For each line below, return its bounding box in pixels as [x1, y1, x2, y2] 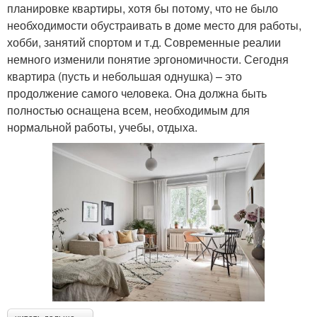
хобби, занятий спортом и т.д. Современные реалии [7, 33, 281, 50]
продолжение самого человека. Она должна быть [7, 84, 267, 101]
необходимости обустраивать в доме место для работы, [7, 16, 301, 33]
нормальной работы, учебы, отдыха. [7, 118, 197, 135]
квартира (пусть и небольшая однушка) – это [7, 67, 242, 84]
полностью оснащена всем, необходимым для [7, 101, 250, 118]
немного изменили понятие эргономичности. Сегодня [7, 50, 289, 67]
